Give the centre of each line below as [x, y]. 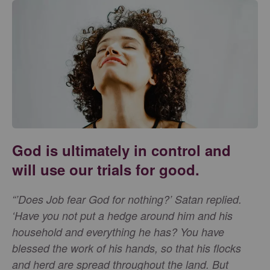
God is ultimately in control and [121, 150]
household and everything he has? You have [118, 232]
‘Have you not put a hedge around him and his [122, 216]
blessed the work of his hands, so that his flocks [127, 248]
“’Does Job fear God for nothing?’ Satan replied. [127, 199]
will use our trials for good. [106, 170]
